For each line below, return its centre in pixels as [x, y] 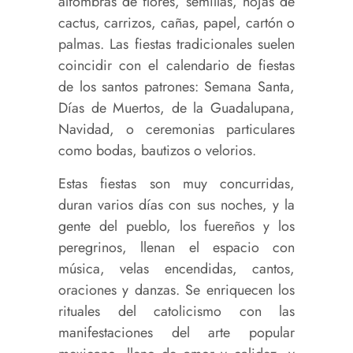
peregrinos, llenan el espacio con [176, 248]
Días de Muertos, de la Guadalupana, [176, 108]
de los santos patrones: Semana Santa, [176, 87]
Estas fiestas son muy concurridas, [176, 184]
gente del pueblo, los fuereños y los [176, 227]
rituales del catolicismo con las [176, 312]
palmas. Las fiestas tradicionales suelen [176, 45]
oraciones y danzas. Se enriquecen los [176, 290]
